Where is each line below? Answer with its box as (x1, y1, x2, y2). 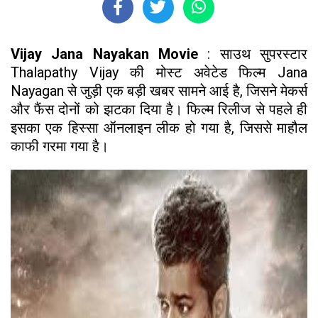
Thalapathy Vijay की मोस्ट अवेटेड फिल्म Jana (11, 63, 307, 81)
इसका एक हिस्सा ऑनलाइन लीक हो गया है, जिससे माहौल (11, 119, 307, 136)
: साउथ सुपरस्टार (207, 45, 308, 62)
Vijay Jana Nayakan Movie (11, 45, 208, 62)
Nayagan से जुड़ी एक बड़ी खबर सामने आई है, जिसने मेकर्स (11, 82, 307, 99)
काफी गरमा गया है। (11, 137, 109, 155)
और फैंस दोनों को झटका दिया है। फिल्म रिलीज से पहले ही (11, 100, 307, 118)
